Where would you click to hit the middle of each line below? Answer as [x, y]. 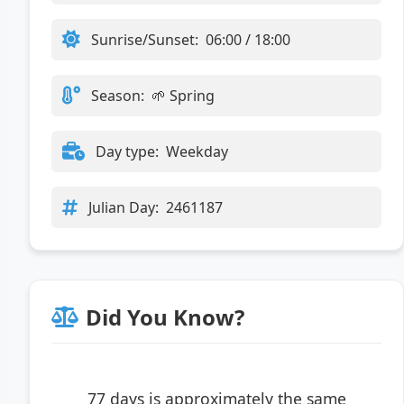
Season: [118, 95]
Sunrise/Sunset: [145, 39]
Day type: [127, 151]
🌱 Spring [183, 95]
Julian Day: [124, 207]
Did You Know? [165, 317]
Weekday [197, 151]
